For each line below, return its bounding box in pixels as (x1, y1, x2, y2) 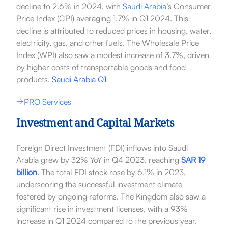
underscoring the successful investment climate (16, 179, 182, 189)
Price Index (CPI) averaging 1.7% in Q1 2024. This (16, 13, 188, 23)
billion (16, 166, 37, 177)
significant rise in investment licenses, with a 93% (16, 203, 188, 214)
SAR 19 (181, 154, 206, 165)
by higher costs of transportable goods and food (16, 62, 186, 72)
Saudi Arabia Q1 (51, 74, 106, 84)
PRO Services (23, 96, 71, 107)
